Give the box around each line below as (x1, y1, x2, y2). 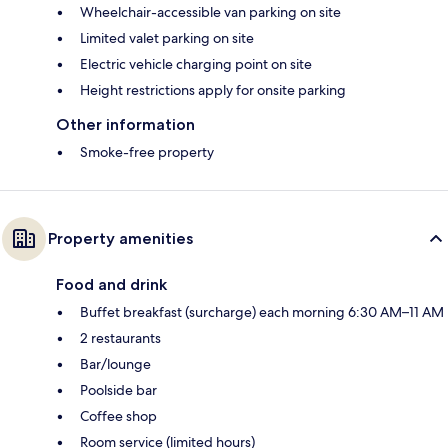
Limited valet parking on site (80, 28, 254, 47)
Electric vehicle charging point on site (80, 54, 312, 73)
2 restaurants (80, 328, 161, 347)
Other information (56, 114, 195, 134)
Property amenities (48, 228, 193, 248)
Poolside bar (80, 380, 157, 399)
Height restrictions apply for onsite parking (80, 80, 346, 99)
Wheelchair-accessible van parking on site (80, 2, 341, 21)
